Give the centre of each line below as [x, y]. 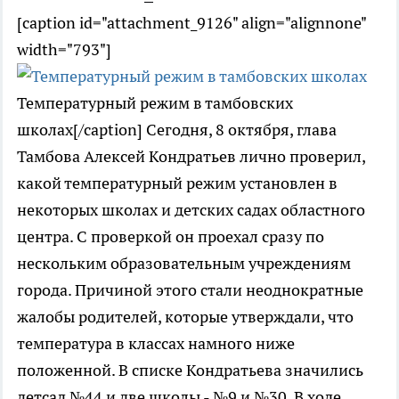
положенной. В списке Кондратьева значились [190, 370]
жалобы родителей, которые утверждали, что [185, 317]
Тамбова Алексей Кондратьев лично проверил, [191, 156]
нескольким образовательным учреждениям [184, 263]
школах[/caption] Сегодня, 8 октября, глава [177, 130]
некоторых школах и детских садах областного [191, 210]
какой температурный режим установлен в [177, 183]
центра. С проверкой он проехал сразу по [171, 236]
